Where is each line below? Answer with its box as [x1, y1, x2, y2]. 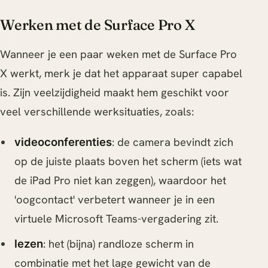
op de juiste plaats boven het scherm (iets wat [14, 153, 242, 169]
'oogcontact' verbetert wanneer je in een [14, 191, 215, 207]
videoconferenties [14, 135, 112, 148]
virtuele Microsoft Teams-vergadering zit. [14, 211, 218, 226]
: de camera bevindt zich [111, 134, 233, 150]
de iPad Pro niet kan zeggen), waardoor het [14, 172, 226, 188]
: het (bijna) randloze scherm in [42, 236, 194, 251]
